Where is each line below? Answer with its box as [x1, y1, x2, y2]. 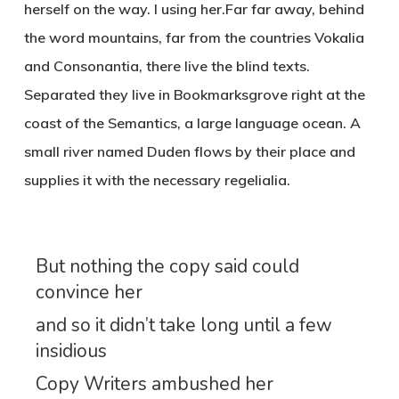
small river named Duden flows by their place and [23, 142, 355, 160]
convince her [36, 280, 143, 305]
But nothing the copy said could [36, 254, 300, 280]
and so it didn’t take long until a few [36, 313, 333, 338]
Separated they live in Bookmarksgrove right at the [23, 85, 365, 103]
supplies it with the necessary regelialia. [23, 171, 290, 189]
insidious [36, 338, 108, 364]
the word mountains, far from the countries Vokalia [23, 28, 364, 46]
